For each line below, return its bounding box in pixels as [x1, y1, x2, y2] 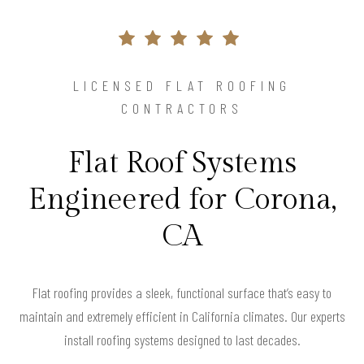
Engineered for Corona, [28, 183, 336, 218]
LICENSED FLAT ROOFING [73, 76, 291, 95]
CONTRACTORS [121, 99, 243, 118]
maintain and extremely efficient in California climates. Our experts [19, 307, 345, 326]
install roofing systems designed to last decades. [63, 331, 301, 349]
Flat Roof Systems [67, 146, 297, 181]
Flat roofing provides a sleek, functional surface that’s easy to [32, 284, 331, 302]
